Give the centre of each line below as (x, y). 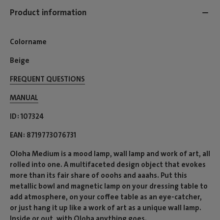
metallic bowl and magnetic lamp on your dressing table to (109, 186)
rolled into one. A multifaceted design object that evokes (108, 164)
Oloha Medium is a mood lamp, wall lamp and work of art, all (110, 153)
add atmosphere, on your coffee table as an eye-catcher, (106, 197)
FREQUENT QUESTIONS (47, 79)
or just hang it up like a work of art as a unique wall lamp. (106, 207)
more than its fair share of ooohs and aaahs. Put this (98, 175)
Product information (48, 13)
